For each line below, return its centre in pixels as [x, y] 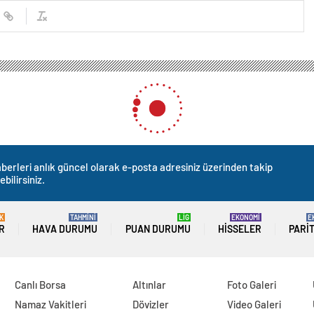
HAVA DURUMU [65, 229]
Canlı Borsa [40, 285]
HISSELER [239, 229]
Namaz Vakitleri [50, 305]
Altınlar [150, 285]
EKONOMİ [245, 218]
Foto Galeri [252, 285]
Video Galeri [254, 305]
